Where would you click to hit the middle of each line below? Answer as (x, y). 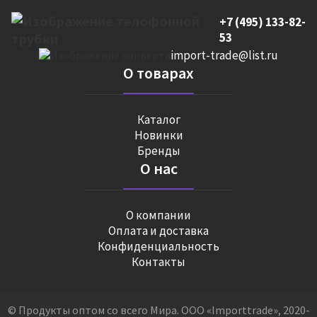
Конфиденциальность (158, 246)
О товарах (158, 73)
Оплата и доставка (158, 231)
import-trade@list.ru (224, 55)
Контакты (158, 262)
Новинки (158, 135)
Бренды (158, 151)
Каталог (158, 120)
